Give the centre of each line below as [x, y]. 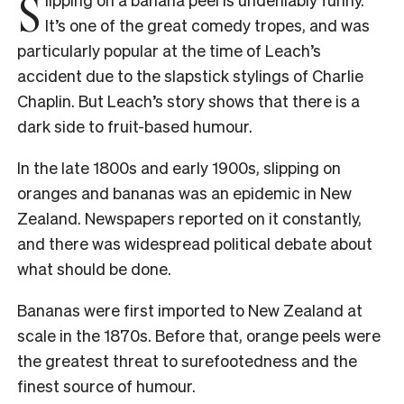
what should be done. [96, 268]
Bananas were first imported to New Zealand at [190, 309]
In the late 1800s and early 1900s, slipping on [179, 167]
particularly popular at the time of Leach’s [169, 50]
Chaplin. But [62, 100]
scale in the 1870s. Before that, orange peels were [199, 335]
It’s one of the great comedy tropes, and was [207, 24]
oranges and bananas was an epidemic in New [184, 192]
